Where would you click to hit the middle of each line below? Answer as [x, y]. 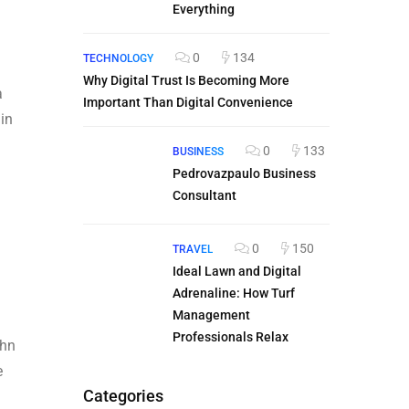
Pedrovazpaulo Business [244, 173]
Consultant [204, 195]
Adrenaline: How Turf [234, 293]
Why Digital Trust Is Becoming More [186, 80]
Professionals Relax [231, 337]
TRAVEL [193, 249]
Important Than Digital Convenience [188, 102]
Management [211, 315]
